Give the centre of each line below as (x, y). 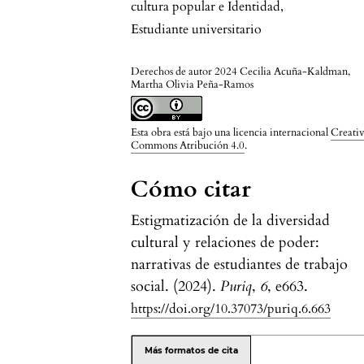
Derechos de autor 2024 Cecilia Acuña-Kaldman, (241, 72)
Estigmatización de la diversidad (231, 221)
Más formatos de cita (192, 351)
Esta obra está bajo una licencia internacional (231, 133)
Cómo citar (191, 190)
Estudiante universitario (197, 30)
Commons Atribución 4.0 (188, 146)
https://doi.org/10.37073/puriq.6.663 (231, 309)
